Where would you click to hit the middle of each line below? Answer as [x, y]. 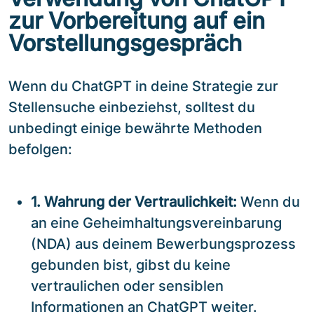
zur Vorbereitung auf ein [137, 20]
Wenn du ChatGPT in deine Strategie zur [143, 86]
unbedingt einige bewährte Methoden [135, 128]
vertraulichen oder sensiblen [127, 286]
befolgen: [40, 149]
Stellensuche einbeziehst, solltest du [132, 107]
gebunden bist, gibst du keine [131, 265]
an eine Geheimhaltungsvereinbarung [156, 223]
